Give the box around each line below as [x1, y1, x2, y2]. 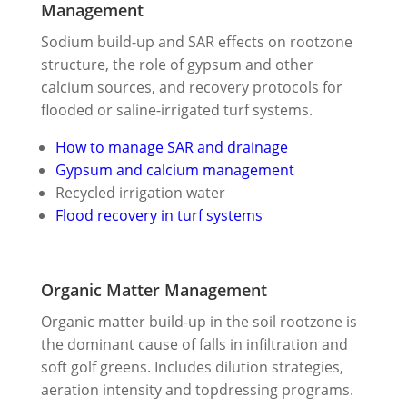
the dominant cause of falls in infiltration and [40, 333, 348, 354]
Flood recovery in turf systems [55, 204, 263, 225]
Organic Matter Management [40, 278, 267, 301]
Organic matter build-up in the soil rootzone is [40, 311, 357, 332]
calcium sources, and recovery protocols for [40, 76, 342, 97]
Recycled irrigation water [55, 182, 225, 203]
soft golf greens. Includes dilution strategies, [40, 356, 343, 377]
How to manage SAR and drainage [55, 136, 288, 157]
